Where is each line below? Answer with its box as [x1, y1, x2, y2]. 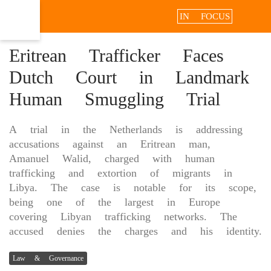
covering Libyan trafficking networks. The [9, 210, 237, 223]
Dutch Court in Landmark [9, 67, 249, 88]
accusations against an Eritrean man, [9, 137, 211, 150]
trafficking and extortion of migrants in [9, 166, 232, 179]
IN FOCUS [180, 11, 230, 22]
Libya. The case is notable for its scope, [9, 181, 256, 194]
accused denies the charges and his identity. [9, 224, 262, 237]
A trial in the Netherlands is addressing [9, 123, 243, 135]
